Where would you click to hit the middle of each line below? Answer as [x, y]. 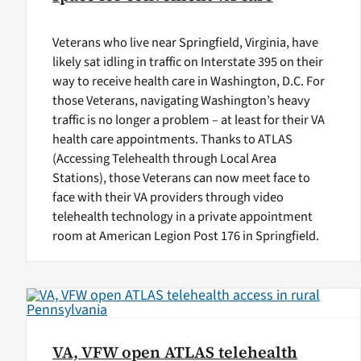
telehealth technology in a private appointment [182, 217]
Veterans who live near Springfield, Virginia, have [185, 43]
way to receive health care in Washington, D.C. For [188, 82]
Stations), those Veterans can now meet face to [181, 178]
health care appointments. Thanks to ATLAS [172, 140]
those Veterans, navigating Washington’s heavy [181, 101]
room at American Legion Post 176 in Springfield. [185, 237]
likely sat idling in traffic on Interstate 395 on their [187, 62]
